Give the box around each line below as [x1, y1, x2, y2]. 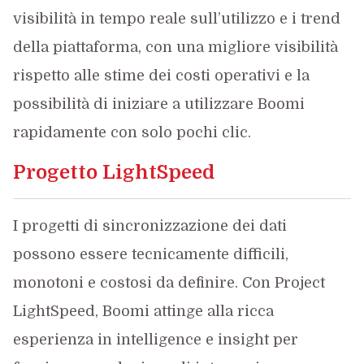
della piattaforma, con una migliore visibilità [12, 39, 338, 55]
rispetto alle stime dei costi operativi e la [12, 67, 310, 84]
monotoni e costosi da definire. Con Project [12, 275, 325, 291]
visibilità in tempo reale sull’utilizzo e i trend [12, 11, 340, 27]
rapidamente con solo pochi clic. [12, 124, 251, 141]
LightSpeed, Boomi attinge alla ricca [12, 303, 274, 319]
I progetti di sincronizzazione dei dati [12, 218, 287, 234]
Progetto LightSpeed [12, 161, 214, 184]
